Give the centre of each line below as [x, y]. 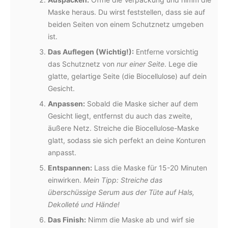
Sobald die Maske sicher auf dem [141, 104]
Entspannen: [70, 168]
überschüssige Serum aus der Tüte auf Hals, [121, 192]
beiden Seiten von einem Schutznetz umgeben [126, 24]
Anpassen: [66, 104]
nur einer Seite [140, 64]
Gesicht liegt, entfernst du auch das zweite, [120, 116]
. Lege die [181, 64]
